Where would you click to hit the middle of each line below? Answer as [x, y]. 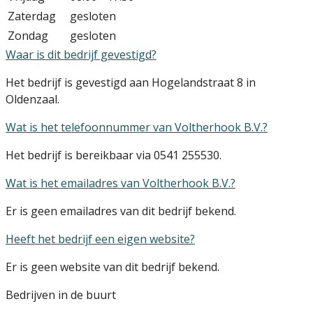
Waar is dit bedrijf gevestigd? [81, 54]
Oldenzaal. [32, 99]
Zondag [28, 35]
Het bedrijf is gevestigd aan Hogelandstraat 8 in [131, 82]
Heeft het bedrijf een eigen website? [100, 239]
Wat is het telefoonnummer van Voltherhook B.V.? [137, 127]
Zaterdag [32, 16]
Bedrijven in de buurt [61, 294]
